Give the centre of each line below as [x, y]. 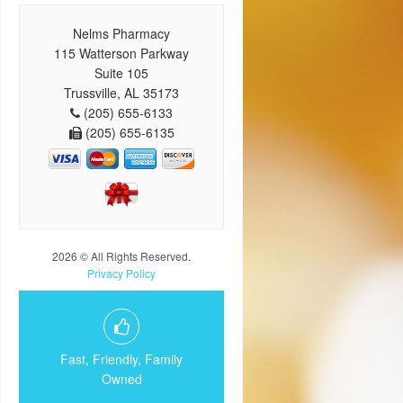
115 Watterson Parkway [121, 54]
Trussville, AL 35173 [121, 93]
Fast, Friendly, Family [121, 359]
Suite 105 [121, 73]
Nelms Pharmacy [121, 34]
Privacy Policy [121, 273]
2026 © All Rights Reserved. [121, 256]
